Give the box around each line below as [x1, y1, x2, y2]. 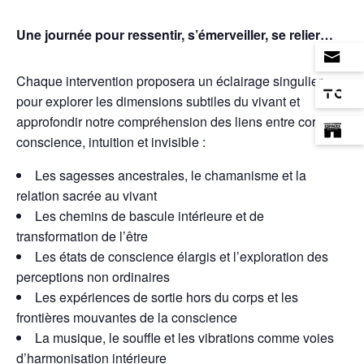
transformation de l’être [16, 226, 148, 245]
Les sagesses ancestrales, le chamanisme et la [35, 165, 306, 184]
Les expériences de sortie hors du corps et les [35, 287, 298, 306]
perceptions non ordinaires [16, 266, 170, 286]
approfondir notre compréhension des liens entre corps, [16, 111, 333, 131]
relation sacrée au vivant [16, 185, 157, 205]
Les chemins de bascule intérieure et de [35, 206, 264, 225]
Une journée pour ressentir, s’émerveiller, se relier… [16, 24, 333, 44]
